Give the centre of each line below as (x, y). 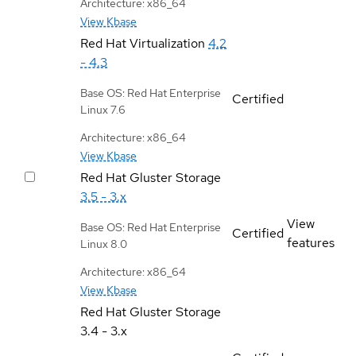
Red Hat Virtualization (143, 43)
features (311, 242)
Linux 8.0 (104, 244)
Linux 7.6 (103, 109)
